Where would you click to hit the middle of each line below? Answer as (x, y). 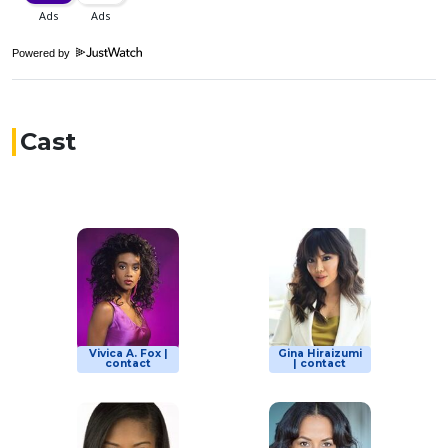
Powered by (42, 53)
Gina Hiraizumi (319, 354)
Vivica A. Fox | (128, 354)
